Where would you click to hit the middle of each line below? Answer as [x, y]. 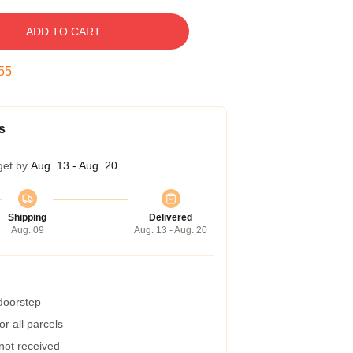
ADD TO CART [63, 32]
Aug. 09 [27, 230]
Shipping [27, 217]
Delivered [171, 217]
